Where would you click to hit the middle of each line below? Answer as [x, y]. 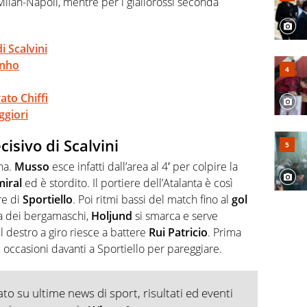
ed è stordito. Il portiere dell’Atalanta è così [127, 183]
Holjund [112, 216]
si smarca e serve [175, 216]
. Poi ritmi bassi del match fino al [152, 199]
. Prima [224, 232]
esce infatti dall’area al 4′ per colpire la [144, 166]
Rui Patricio [178, 232]
